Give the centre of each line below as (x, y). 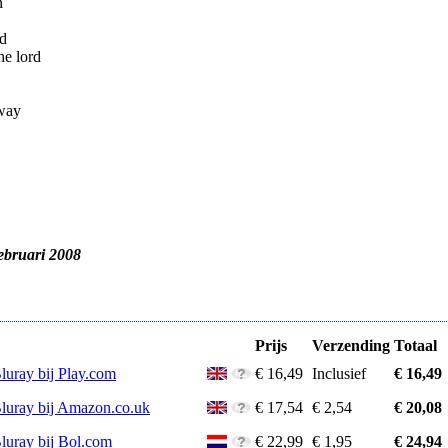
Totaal (415, 345)
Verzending (351, 345)
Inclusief (339, 373)
